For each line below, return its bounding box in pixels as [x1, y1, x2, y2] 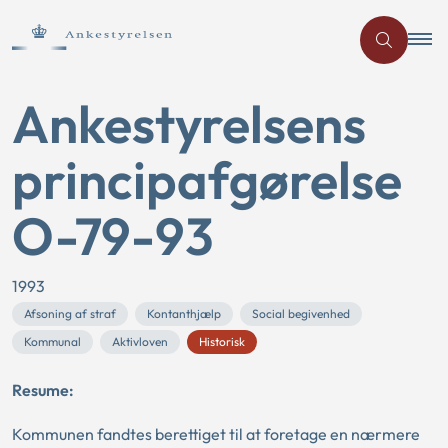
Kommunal [24, 334, 81, 349]
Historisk [199, 334, 245, 349]
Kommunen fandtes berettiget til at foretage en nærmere [12, 424, 420, 444]
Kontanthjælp [147, 306, 221, 321]
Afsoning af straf [24, 306, 116, 321]
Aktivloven [112, 334, 168, 349]
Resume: [12, 380, 74, 400]
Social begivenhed [252, 306, 350, 321]
